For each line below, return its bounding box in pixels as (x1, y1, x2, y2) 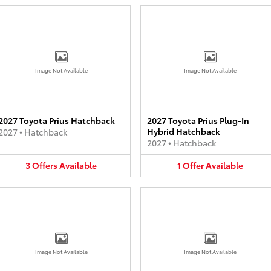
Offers (32, 159, 57, 171)
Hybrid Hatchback (147, 125, 220, 137)
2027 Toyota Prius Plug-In (147, 114, 249, 126)
